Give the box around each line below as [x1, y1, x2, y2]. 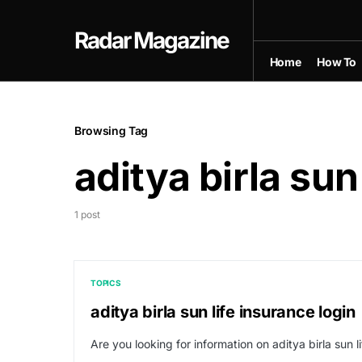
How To [317, 54, 357, 69]
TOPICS [90, 278, 121, 288]
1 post [74, 208, 100, 221]
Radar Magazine [74, 27, 229, 54]
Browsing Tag [74, 124, 148, 137]
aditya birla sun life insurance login [90, 302, 356, 322]
